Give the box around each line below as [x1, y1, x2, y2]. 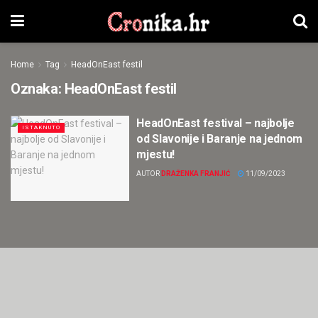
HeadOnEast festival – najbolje [136, 116, 295, 130]
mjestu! [136, 148, 175, 161]
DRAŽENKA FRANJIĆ [161, 170, 231, 177]
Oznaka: [11, 80, 65, 97]
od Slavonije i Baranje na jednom [136, 132, 302, 146]
